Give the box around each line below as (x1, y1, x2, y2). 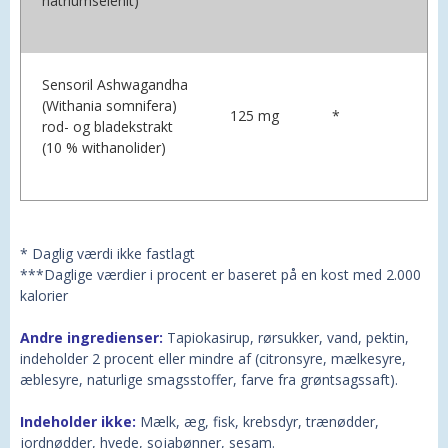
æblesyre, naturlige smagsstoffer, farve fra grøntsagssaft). (20, 370, 398, 390)
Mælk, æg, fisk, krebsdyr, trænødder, (140, 412, 379, 432)
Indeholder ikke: (20, 412, 140, 432)
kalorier (20, 286, 68, 306)
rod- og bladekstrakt (42, 117, 173, 137)
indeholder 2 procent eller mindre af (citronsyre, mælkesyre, (20, 349, 406, 369)
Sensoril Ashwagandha (42, 75, 188, 95)
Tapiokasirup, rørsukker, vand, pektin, (167, 328, 409, 348)
